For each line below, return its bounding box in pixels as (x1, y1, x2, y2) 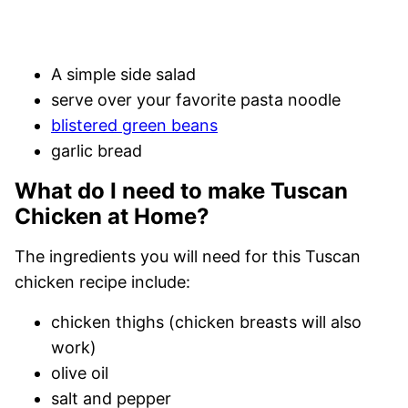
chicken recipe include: (15, 271, 190, 291)
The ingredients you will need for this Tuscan (15, 246, 361, 266)
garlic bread (51, 140, 142, 160)
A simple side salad (51, 64, 196, 84)
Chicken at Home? (15, 202, 209, 229)
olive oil (51, 362, 108, 382)
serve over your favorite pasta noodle (51, 89, 341, 109)
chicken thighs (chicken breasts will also (51, 311, 362, 331)
